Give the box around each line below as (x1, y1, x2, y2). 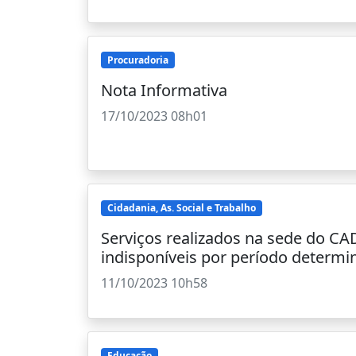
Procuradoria (106, 52, 168, 67)
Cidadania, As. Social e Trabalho (106, 200, 256, 215)
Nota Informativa (101, 79, 227, 101)
